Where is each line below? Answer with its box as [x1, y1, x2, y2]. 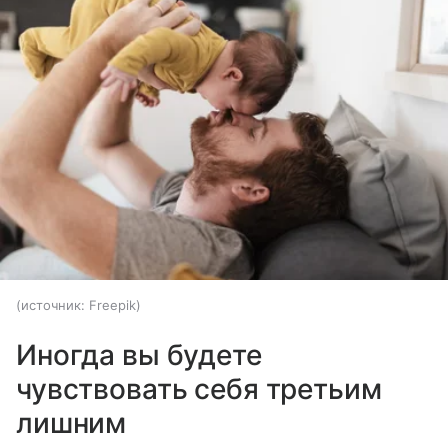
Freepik [89, 296, 136, 313]
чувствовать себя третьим [16, 371, 382, 406]
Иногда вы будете [16, 337, 262, 372]
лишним [16, 405, 127, 440]
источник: [21, 296, 85, 313]
